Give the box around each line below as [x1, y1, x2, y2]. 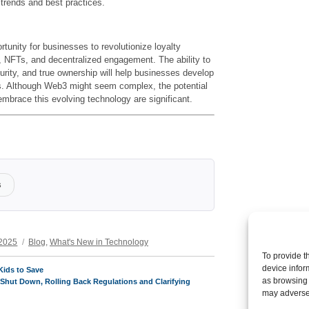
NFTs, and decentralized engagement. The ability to [3, 54, 210, 65]
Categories [27, 232, 69, 241]
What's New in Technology [49, 237, 148, 246]
